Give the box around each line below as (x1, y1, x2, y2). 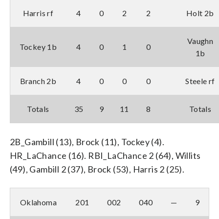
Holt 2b (186, 8, 214, 18)
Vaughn (187, 36, 214, 45)
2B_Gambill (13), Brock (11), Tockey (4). (10, 136, 164, 147)
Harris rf (22, 8, 54, 18)
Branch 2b (20, 76, 57, 86)
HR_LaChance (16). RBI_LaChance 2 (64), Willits (10, 150, 201, 161)
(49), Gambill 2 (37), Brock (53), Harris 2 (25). (10, 163, 185, 175)
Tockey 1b (19, 42, 57, 51)
